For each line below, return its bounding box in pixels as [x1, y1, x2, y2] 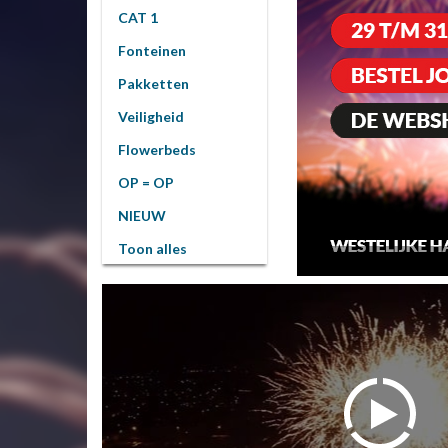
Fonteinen [118, 42, 186, 59]
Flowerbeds [118, 141, 196, 158]
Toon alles [118, 240, 187, 257]
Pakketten [118, 75, 189, 92]
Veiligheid [118, 108, 184, 125]
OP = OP [118, 174, 174, 191]
